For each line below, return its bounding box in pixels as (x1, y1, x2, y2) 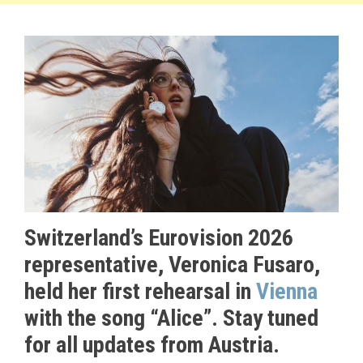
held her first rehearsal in (24, 278, 256, 305)
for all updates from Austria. (24, 331, 280, 359)
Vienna (256, 278, 318, 305)
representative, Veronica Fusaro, (24, 251, 320, 279)
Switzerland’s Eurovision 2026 (24, 224, 293, 252)
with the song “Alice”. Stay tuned (24, 305, 318, 332)
